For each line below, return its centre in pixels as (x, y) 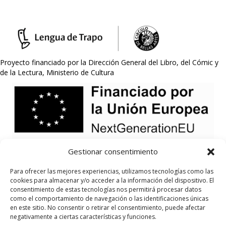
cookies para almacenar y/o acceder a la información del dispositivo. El (112, 180)
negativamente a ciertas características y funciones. (83, 217)
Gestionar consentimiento (113, 151)
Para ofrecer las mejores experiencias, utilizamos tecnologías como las (112, 171)
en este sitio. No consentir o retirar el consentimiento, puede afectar (108, 208)
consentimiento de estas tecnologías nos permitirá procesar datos (106, 189)
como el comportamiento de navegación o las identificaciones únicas (109, 199)
